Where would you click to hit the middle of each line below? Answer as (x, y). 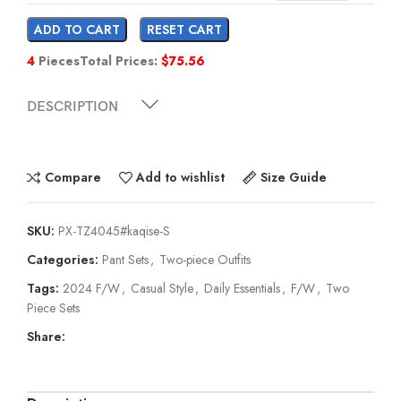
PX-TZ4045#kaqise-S (114, 230)
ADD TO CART (77, 29)
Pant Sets (125, 259)
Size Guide (293, 178)
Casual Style (162, 288)
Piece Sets (53, 307)
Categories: (63, 259)
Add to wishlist (181, 178)
